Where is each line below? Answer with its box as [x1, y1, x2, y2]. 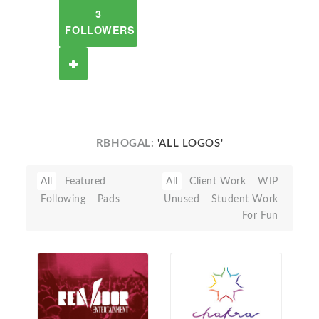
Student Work [211, 194, 278, 204]
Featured [64, 176, 107, 187]
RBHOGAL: [95, 138, 157, 149]
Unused [163, 194, 200, 204]
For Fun [241, 210, 278, 221]
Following [41, 194, 86, 204]
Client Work [189, 176, 246, 187]
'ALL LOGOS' [157, 138, 224, 149]
